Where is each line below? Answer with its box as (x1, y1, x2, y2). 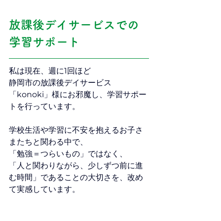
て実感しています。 (9, 184, 80, 194)
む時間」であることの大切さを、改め (9, 173, 143, 182)
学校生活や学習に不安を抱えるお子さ (9, 125, 143, 135)
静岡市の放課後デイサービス (9, 78, 111, 87)
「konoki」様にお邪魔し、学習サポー (9, 90, 147, 99)
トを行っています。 (9, 102, 80, 111)
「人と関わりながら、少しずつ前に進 (9, 161, 143, 170)
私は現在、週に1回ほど (9, 66, 91, 75)
